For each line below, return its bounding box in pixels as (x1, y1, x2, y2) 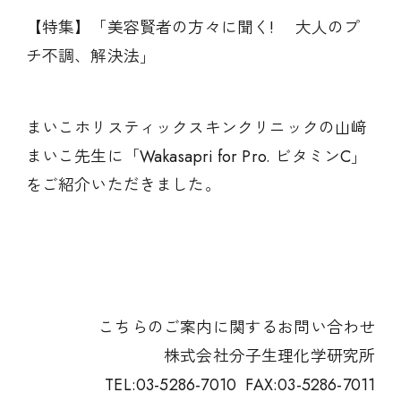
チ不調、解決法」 (25, 45, 157, 68)
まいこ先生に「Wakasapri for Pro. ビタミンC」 (25, 144, 368, 168)
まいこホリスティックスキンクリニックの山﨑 (25, 115, 368, 140)
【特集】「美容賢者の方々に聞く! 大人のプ (25, 16, 361, 39)
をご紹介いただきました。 (25, 173, 221, 197)
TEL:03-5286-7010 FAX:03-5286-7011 (105, 373, 376, 397)
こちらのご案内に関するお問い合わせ (82, 316, 376, 340)
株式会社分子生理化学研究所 (163, 345, 376, 369)
